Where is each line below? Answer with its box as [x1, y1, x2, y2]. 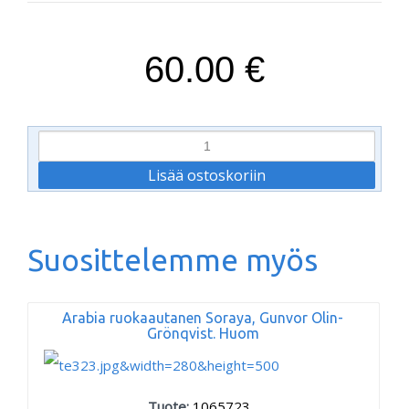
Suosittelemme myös [27, 242, 318, 277]
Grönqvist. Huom [146, 325, 259, 341]
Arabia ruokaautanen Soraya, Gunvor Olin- [62, 309, 344, 326]
